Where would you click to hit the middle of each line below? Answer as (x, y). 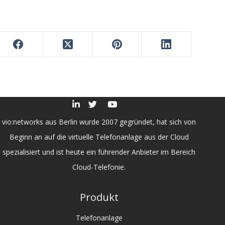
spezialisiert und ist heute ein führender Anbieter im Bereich (99, 152)
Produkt (99, 197)
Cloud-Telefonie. (99, 167)
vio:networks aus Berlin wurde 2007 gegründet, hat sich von (99, 122)
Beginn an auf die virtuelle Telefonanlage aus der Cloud (99, 137)
